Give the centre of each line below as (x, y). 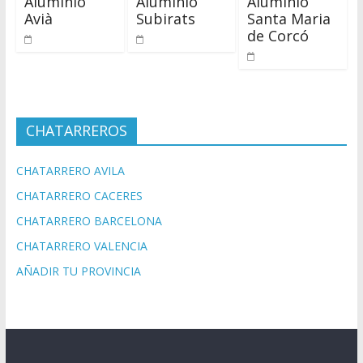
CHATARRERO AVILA (70, 171)
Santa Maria (289, 19)
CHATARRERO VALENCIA (81, 246)
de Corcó (278, 36)
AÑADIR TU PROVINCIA (78, 271)
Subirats (165, 19)
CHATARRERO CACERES (79, 196)
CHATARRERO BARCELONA (89, 221)
